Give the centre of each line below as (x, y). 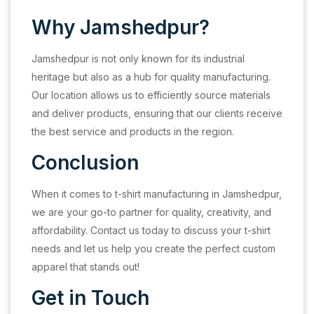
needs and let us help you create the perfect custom (153, 248)
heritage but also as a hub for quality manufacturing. (151, 77)
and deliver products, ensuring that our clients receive (157, 113)
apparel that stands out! (86, 267)
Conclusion (85, 163)
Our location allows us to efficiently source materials (151, 95)
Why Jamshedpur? (121, 27)
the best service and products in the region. (133, 131)
